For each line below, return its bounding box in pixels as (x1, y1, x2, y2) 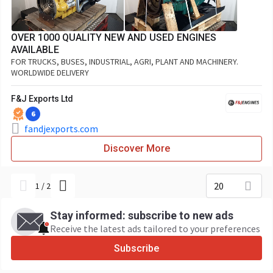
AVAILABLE (11, 44, 59, 55)
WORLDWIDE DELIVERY (11, 67, 89, 78)
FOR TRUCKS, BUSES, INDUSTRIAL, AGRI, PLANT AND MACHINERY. (11, 56, 238, 67)
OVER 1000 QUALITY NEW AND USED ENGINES (11, 32, 216, 43)
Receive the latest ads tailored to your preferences (50, 222, 260, 235)
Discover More (103, 143, 170, 154)
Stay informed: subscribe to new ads (50, 209, 233, 222)
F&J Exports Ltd (11, 94, 73, 104)
